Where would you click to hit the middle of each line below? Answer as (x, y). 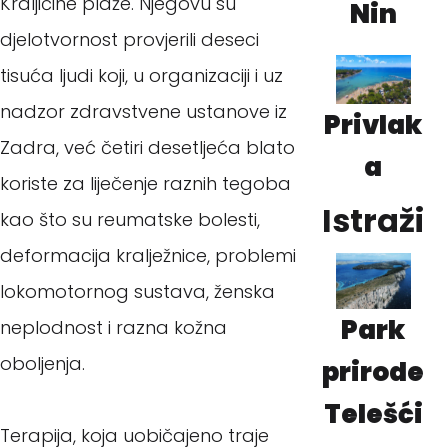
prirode (373, 372)
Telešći (373, 414)
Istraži (373, 221)
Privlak (373, 125)
